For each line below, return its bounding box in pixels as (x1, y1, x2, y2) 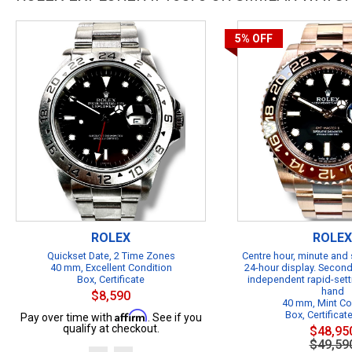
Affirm (114, 309, 148, 322)
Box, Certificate (77, 273, 145, 285)
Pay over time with (20, 311, 115, 324)
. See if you (147, 311, 202, 324)
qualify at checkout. (62, 322, 159, 335)
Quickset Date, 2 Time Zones (46, 250, 175, 262)
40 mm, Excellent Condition (49, 262, 172, 273)
